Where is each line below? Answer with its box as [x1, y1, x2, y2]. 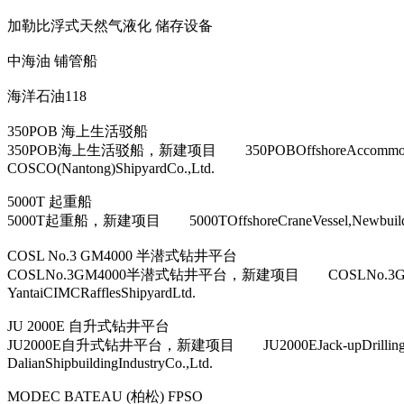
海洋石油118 [7, 87, 87, 104]
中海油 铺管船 [7, 52, 97, 69]
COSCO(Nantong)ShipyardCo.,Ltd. [7, 160, 215, 176]
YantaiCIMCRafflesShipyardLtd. [7, 284, 196, 300]
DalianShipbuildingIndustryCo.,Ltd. [7, 354, 213, 371]
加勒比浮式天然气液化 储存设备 [7, 17, 213, 33]
